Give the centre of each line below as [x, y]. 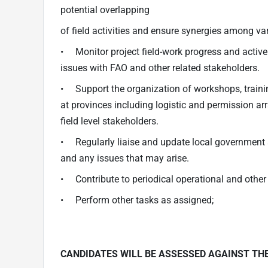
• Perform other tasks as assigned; [137, 200]
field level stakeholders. [109, 121]
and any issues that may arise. [125, 158]
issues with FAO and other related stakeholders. [160, 68]
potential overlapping [105, 10]
